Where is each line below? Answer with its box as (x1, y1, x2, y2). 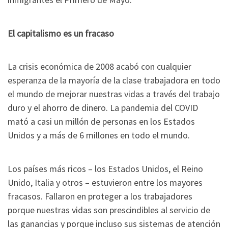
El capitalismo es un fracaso (8, 27, 114, 39)
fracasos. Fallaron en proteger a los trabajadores (8, 190, 192, 202)
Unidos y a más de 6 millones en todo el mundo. (8, 129, 190, 141)
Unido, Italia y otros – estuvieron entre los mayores (8, 176, 203, 188)
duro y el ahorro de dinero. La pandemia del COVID (8, 102, 198, 114)
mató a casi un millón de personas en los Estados (8, 116, 195, 128)
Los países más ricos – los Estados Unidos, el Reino (8, 162, 203, 175)
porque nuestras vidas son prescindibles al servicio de (8, 204, 210, 216)
